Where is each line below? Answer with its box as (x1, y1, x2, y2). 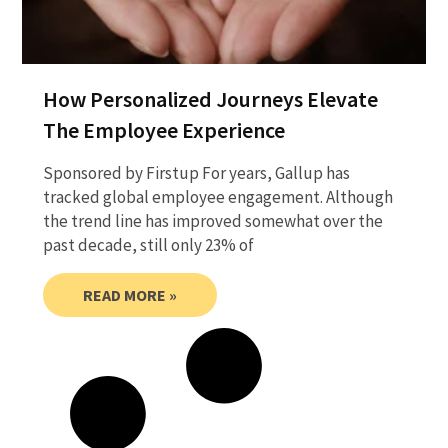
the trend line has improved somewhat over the (42, 209, 383, 232)
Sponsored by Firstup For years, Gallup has (42, 161, 350, 184)
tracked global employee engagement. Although (42, 185, 393, 208)
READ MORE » (82, 284, 177, 305)
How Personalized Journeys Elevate (42, 84, 378, 113)
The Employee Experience (42, 115, 285, 144)
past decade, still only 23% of (42, 233, 254, 256)
